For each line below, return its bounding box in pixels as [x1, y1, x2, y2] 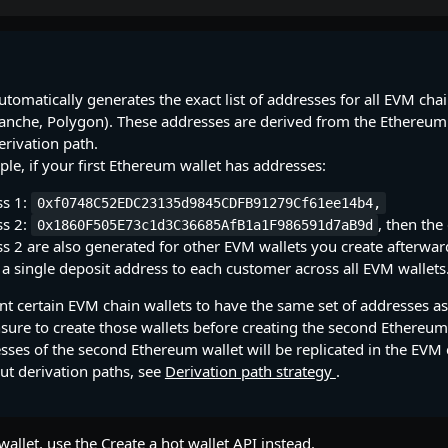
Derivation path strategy [164, 361, 336, 381]
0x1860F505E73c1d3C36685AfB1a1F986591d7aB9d [36, 217, 373, 233]
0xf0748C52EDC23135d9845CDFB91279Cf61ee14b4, [36, 195, 381, 211]
